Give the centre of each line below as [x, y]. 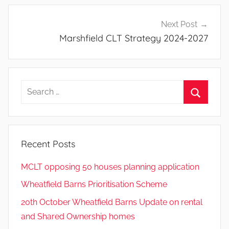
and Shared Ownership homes [78, 216]
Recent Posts [48, 144]
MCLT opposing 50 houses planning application [110, 167]
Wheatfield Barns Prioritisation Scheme [94, 185]
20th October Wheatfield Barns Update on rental [112, 202]
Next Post [179, 25]
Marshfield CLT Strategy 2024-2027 [134, 38]
